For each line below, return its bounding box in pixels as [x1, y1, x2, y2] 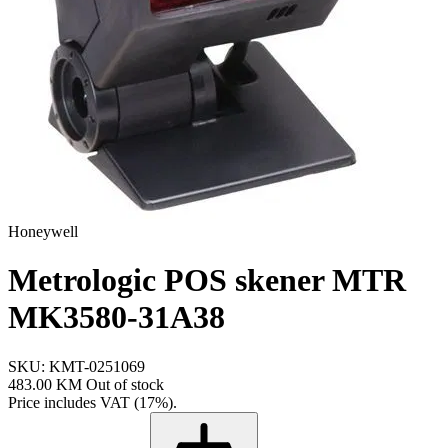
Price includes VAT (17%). [8, 393, 177, 411]
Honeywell [8, 223, 78, 240]
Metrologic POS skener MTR [8, 262, 406, 299]
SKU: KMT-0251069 [8, 357, 145, 375]
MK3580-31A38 [8, 299, 225, 336]
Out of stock [86, 375, 164, 393]
